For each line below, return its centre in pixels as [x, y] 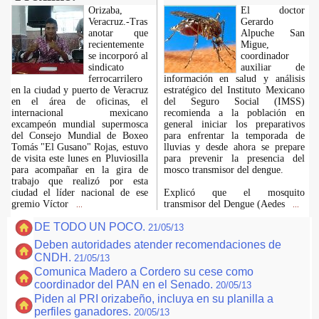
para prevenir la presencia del [234, 158]
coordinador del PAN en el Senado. [125, 284]
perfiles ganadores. [84, 312]
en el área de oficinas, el [79, 101]
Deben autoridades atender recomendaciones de [158, 245]
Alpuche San [272, 33]
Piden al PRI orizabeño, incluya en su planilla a [154, 299]
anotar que [118, 33]
